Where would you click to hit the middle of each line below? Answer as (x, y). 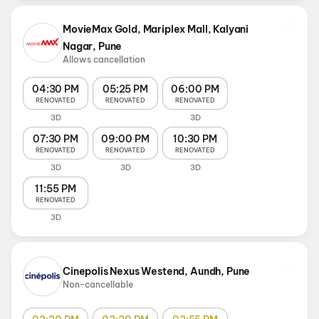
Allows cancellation (104, 59)
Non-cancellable (98, 284)
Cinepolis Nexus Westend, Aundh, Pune (157, 271)
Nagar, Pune (93, 46)
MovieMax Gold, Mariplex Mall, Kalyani (156, 29)
